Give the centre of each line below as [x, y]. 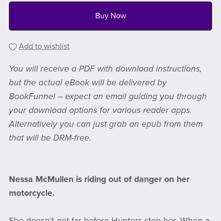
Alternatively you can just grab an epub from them [106, 124]
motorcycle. [32, 193]
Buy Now [110, 16]
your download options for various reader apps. [100, 110]
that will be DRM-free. [50, 138]
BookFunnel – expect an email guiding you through [108, 97]
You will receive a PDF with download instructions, [105, 69]
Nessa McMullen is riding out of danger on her [99, 180]
